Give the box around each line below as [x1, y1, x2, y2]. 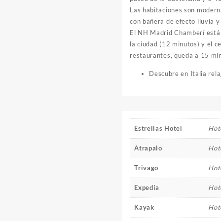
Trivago [134, 163, 159, 172]
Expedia [134, 183, 160, 191]
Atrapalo [134, 144, 162, 152]
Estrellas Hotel [134, 124, 183, 132]
